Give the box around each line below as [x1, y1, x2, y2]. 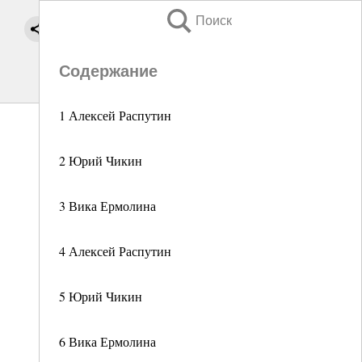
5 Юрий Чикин [59, 288, 142, 305]
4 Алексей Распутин [59, 242, 171, 259]
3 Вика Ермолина [59, 197, 156, 214]
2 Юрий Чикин [59, 152, 142, 169]
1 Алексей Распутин [59, 107, 171, 124]
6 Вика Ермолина [59, 333, 156, 350]
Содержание [59, 62, 158, 80]
